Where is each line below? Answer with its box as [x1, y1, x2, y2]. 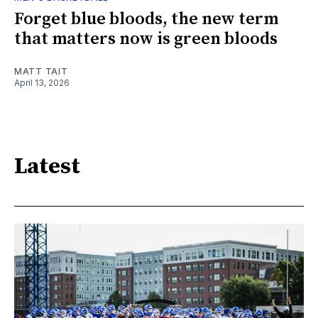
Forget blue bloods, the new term [14, 8, 278, 30]
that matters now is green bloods [14, 28, 278, 50]
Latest [14, 153, 80, 182]
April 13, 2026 [14, 77, 70, 88]
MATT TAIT [14, 65, 68, 77]
